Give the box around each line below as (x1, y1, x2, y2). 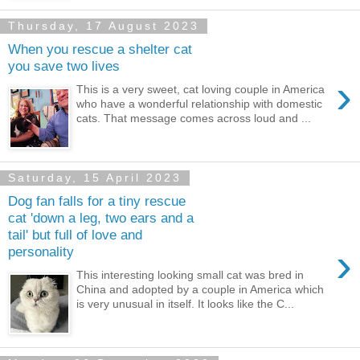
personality (8, 243, 74, 260)
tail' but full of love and (8, 227, 142, 243)
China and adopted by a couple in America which (76, 283, 325, 297)
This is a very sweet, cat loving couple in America (76, 83, 325, 96)
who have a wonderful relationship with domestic (76, 97, 323, 111)
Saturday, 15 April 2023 (8, 171, 182, 185)
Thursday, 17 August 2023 (8, 19, 199, 33)
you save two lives (8, 58, 120, 75)
